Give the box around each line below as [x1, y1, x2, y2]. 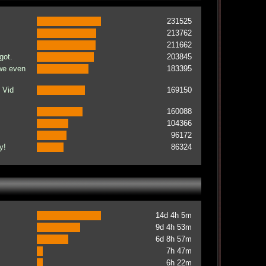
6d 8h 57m [155, 235, 192, 243]
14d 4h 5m [155, 211, 192, 220]
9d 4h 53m [155, 223, 192, 232]
